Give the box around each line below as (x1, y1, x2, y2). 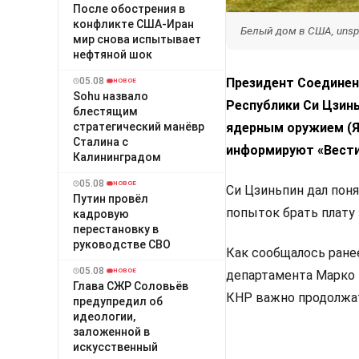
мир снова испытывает (73, 32, 201, 46)
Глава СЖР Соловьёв (73, 279, 188, 292)
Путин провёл (73, 192, 148, 205)
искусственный (73, 340, 158, 353)
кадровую (73, 207, 129, 220)
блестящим (73, 104, 138, 118)
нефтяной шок (73, 47, 152, 61)
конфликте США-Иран (73, 17, 194, 30)
